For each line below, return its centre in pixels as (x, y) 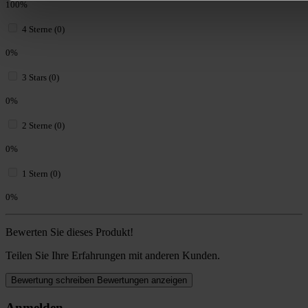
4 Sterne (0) (43, 29)
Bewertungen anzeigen (142, 280)
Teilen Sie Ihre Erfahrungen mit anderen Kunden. (113, 255)
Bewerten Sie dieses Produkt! (69, 232)
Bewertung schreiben (54, 280)
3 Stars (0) (41, 77)
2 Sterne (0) (43, 125)
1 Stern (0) (41, 173)
